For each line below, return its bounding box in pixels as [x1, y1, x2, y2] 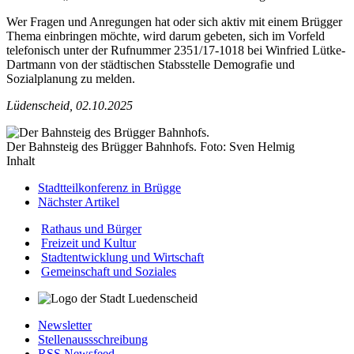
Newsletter [38, 318, 92, 333]
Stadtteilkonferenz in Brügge [38, 181, 181, 195]
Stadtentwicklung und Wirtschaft [41, 250, 204, 265]
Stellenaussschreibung [38, 333, 148, 347]
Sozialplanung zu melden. [6, 72, 138, 86]
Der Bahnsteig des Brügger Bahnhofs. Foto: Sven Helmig [6, 140, 295, 154]
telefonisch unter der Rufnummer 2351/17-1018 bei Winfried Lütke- [6, 43, 345, 58]
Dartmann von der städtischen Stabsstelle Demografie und [6, 58, 295, 72]
